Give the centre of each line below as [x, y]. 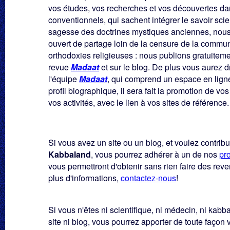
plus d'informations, [84, 178]
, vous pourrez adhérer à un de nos [155, 154]
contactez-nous [148, 178]
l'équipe [64, 79]
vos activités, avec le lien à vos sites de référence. [139, 102]
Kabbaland [70, 154]
